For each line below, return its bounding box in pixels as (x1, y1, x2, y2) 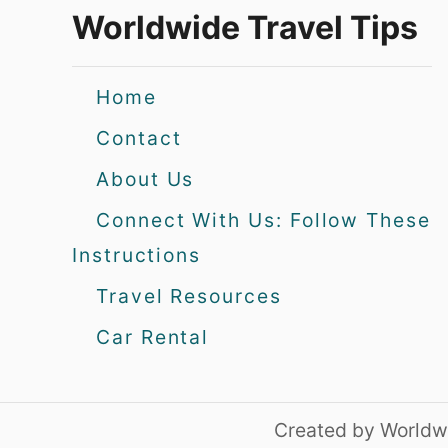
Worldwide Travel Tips (72, 7, 418, 47)
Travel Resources (96, 283, 282, 308)
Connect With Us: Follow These (96, 207, 431, 232)
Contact (96, 125, 182, 150)
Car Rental (96, 324, 210, 349)
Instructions (72, 242, 202, 267)
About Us (96, 166, 195, 191)
